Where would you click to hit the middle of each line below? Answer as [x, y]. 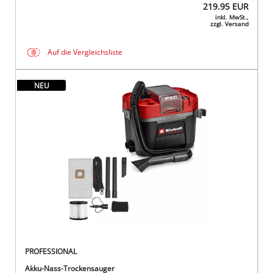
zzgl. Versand [229, 24]
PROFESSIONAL [51, 251]
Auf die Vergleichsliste [85, 52]
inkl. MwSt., [232, 17]
